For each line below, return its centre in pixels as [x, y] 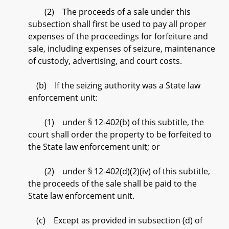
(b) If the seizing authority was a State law [114, 85]
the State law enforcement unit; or [94, 147]
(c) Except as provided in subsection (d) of [115, 220]
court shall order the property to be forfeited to [120, 134]
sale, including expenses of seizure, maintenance [122, 49]
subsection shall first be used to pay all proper [117, 24]
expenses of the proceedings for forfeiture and [118, 36]
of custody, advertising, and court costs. [105, 61]
